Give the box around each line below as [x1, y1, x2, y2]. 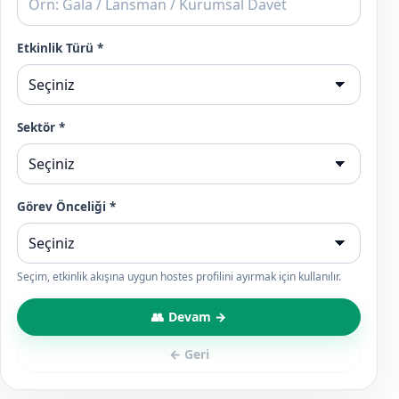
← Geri [168, 346, 209, 363]
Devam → [168, 308, 227, 326]
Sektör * [17, 118, 65, 135]
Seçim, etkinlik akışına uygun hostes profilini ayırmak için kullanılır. [17, 268, 341, 284]
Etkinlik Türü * [17, 39, 103, 56]
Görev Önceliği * [17, 198, 116, 215]
